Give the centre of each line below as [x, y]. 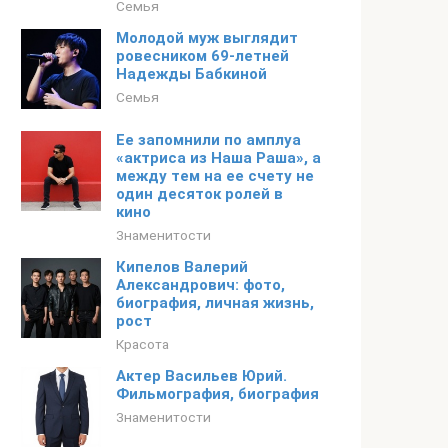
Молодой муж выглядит [207, 38]
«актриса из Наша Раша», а [218, 158]
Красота [142, 344]
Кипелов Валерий [182, 267]
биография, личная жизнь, [215, 303]
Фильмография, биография [217, 394]
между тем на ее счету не [215, 176]
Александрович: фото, [200, 285]
